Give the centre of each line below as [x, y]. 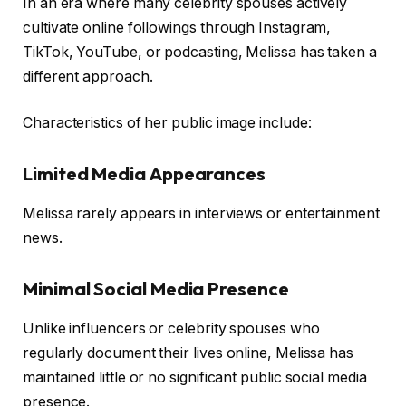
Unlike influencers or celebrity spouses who [171, 329]
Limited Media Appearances [145, 174]
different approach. [88, 76]
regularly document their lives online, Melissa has [188, 353]
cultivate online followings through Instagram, [177, 27]
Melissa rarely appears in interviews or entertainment [201, 214]
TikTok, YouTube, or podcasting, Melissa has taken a [200, 52]
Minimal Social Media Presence [156, 289]
